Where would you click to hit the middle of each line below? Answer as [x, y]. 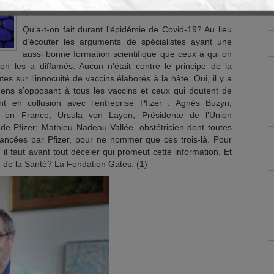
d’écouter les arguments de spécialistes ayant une [127, 42]
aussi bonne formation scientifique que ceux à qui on [127, 54]
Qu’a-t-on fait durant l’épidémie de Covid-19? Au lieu [127, 29]
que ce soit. [45, 11]
